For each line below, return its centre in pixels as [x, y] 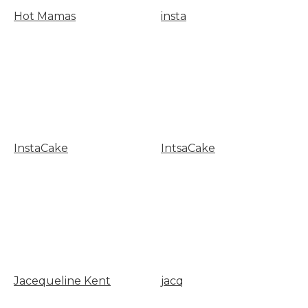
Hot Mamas [45, 16]
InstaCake [41, 148]
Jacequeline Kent [62, 280]
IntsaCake [188, 148]
